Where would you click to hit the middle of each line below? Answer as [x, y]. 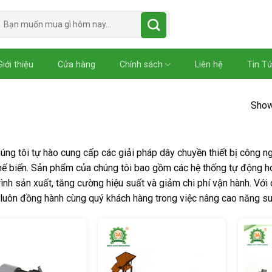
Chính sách [141, 64]
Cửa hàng [76, 64]
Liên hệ [209, 64]
